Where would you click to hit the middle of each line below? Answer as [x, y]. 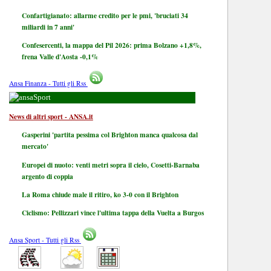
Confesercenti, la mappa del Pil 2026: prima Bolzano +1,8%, [111, 45]
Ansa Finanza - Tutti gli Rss [48, 83]
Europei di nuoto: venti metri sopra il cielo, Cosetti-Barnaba [110, 165]
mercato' [35, 146]
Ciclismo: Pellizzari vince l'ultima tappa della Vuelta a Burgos [113, 213]
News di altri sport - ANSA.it [51, 116]
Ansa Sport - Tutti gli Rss [45, 240]
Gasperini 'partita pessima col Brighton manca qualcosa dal [109, 135]
